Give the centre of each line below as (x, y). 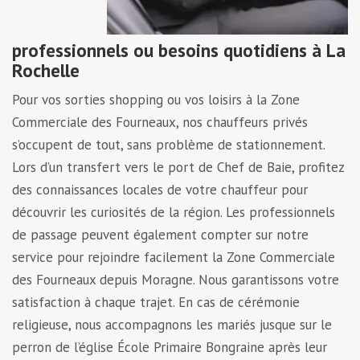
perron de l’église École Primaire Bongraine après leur (170, 347)
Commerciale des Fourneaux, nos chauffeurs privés (160, 122)
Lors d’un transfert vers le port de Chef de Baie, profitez (178, 167)
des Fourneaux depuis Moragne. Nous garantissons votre (176, 279)
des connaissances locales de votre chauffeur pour (160, 189)
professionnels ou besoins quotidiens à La (179, 50)
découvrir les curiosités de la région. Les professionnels (174, 212)
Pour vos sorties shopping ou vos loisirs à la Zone (156, 99)
